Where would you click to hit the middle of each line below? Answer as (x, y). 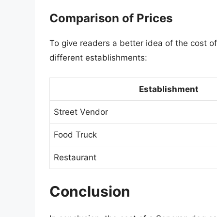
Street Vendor (81, 112)
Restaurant (75, 157)
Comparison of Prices (111, 18)
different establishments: (98, 58)
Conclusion (90, 192)
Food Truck (75, 134)
